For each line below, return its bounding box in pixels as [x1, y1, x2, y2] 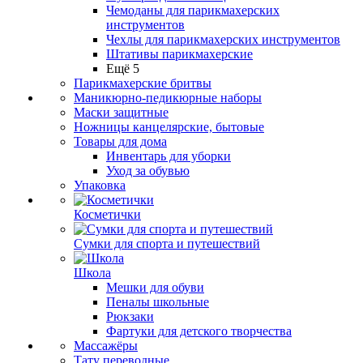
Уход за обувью [106, 164, 190, 177]
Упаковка [74, 178, 126, 192]
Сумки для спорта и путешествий [74, 237, 260, 250]
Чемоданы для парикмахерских [106, 3, 280, 17]
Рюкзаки [106, 310, 154, 323]
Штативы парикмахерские [106, 47, 253, 61]
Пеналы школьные [106, 295, 209, 309]
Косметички [74, 207, 141, 221]
